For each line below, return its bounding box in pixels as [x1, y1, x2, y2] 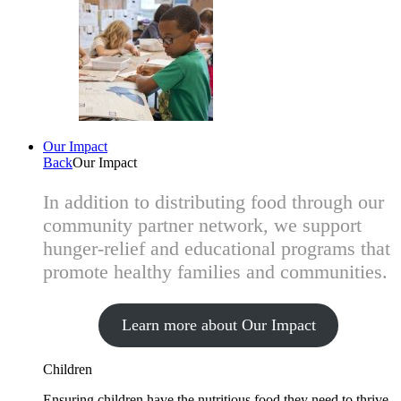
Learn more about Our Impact [121, 316, 316, 334]
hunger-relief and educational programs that [43, 237, 390, 260]
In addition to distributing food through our [43, 191, 384, 213]
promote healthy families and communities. [43, 260, 388, 283]
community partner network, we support [43, 214, 362, 236]
